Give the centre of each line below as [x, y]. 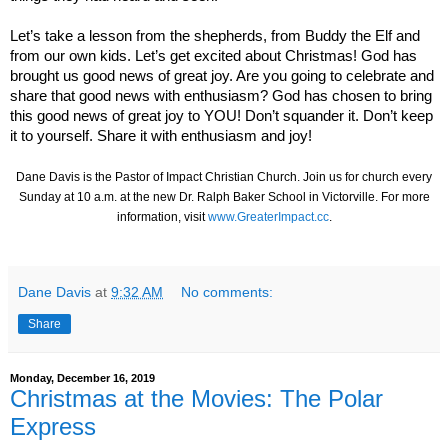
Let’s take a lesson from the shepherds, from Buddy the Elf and [215, 35]
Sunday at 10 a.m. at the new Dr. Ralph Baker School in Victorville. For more [224, 196]
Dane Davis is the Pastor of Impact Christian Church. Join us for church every [224, 176]
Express [53, 426]
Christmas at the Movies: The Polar [196, 398]
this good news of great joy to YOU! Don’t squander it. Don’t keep [221, 115]
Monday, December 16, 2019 [82, 378]
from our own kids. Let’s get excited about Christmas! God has [213, 55]
